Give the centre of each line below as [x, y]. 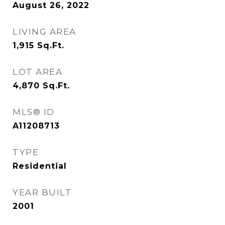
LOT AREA [37, 72]
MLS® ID [34, 112]
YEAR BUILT [42, 192]
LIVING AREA [44, 32]
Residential [40, 166]
